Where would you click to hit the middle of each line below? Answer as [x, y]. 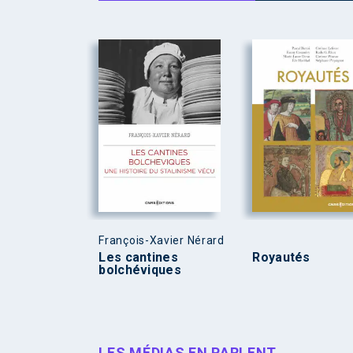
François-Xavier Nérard [162, 240]
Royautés [281, 257]
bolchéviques [140, 269]
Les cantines [138, 257]
